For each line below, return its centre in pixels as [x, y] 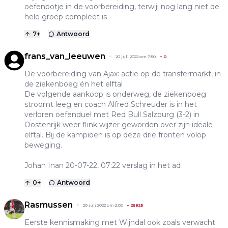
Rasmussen [49, 205]
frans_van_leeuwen [65, 56]
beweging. [43, 145]
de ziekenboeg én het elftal [74, 84]
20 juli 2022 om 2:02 [103, 205]
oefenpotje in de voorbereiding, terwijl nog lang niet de [122, 7]
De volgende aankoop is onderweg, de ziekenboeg [115, 94]
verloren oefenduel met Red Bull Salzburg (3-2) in [112, 115]
